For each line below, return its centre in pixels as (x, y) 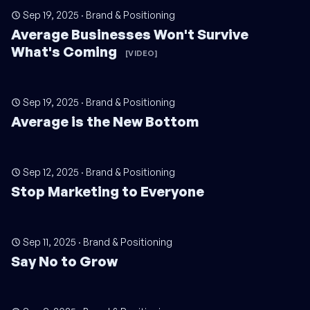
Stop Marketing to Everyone (108, 191)
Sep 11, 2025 (49, 242)
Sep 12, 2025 (51, 172)
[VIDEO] (141, 53)
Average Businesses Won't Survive (130, 34)
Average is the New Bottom (105, 121)
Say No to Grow (64, 261)
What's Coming (65, 52)
